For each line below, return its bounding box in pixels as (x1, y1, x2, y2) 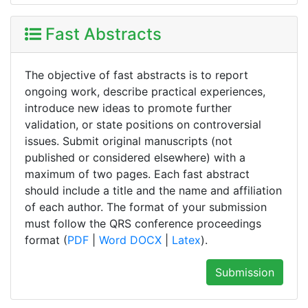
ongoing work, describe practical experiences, (25, 85, 265, 99)
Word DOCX (99, 233, 162, 247)
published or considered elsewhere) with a (25, 151, 245, 165)
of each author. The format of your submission (25, 200, 267, 214)
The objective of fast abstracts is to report (25, 68, 248, 82)
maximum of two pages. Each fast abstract (25, 167, 250, 181)
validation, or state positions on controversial (25, 118, 261, 132)
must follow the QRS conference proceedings (25, 217, 261, 231)
